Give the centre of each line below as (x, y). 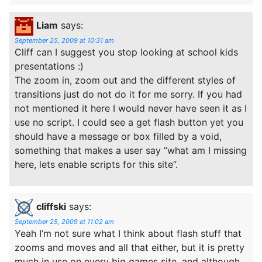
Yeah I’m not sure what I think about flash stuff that (128, 233)
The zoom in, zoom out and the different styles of (125, 80)
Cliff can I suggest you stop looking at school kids (126, 52)
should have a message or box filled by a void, (118, 136)
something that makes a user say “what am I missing (131, 150)
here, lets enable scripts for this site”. (96, 164)
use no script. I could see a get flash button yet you (129, 122)
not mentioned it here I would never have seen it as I (131, 108)
